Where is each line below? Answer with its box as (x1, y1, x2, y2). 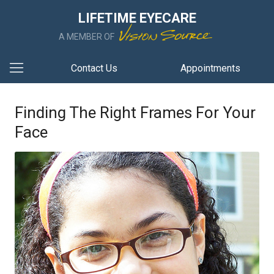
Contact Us (71, 62, 117, 74)
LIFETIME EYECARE (78, 10, 196, 26)
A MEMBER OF (59, 32, 116, 42)
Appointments (180, 62, 240, 74)
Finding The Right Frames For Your (15, 103, 256, 122)
